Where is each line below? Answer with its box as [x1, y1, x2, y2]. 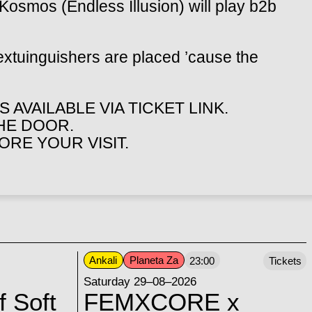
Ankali [89, 253, 118, 266]
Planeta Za [129, 253, 178, 266]
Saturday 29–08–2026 [83, 274, 196, 288]
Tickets [268, 254, 302, 267]
